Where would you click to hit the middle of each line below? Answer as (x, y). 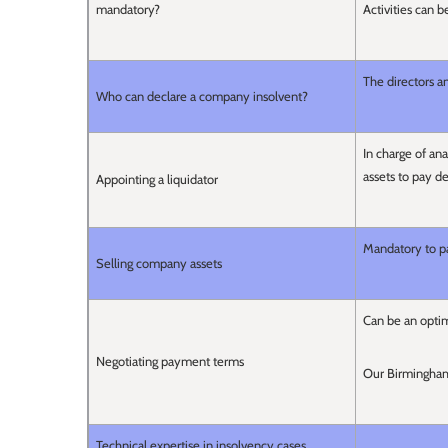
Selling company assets (159, 263)
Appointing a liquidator (157, 179)
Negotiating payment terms (170, 361)
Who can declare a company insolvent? (202, 96)
